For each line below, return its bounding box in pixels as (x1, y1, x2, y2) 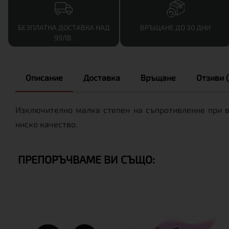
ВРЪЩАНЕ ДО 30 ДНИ (140, 23, 211, 32)
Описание (26, 73, 63, 82)
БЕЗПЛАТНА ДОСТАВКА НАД (17, 23, 110, 32)
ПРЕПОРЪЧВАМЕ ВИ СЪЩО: (18, 153, 155, 166)
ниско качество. (15, 119, 78, 129)
